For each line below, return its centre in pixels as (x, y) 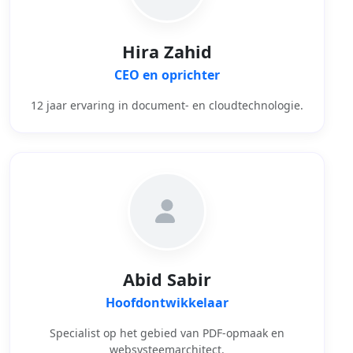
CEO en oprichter (167, 74)
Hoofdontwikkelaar (167, 302)
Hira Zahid (167, 51)
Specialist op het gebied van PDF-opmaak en (167, 333)
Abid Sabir (167, 279)
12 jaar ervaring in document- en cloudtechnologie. (167, 105)
